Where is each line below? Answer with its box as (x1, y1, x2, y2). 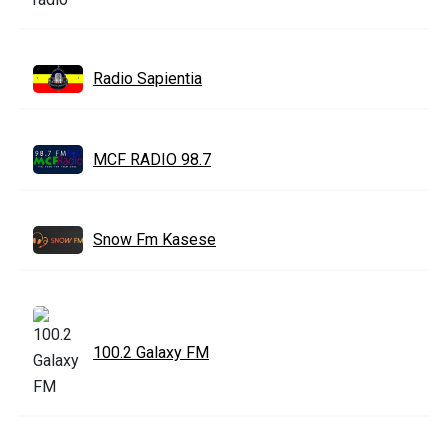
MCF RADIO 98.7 (93, 149, 211, 169)
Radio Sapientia (93, 69, 202, 89)
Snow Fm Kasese (93, 229, 216, 249)
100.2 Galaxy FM (93, 343, 209, 363)
